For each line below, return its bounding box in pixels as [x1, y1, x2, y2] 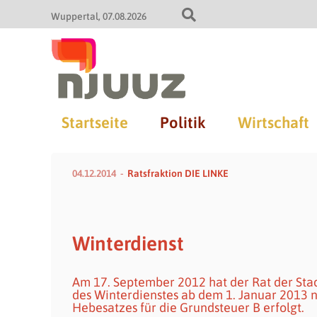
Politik [159, 113, 205, 132]
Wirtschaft [237, 113, 309, 132]
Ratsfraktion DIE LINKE [127, 168, 229, 179]
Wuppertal [51, 11, 98, 22]
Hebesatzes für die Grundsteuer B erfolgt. [72, 300, 304, 315]
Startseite [61, 113, 128, 132]
